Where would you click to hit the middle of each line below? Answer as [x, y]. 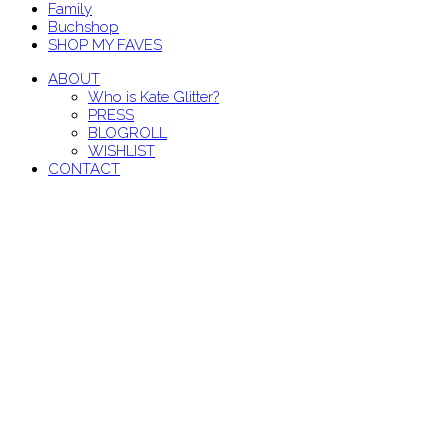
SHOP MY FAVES [105, 45]
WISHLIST [121, 151]
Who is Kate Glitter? [153, 97]
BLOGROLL [127, 133]
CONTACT [84, 169]
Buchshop [83, 27]
